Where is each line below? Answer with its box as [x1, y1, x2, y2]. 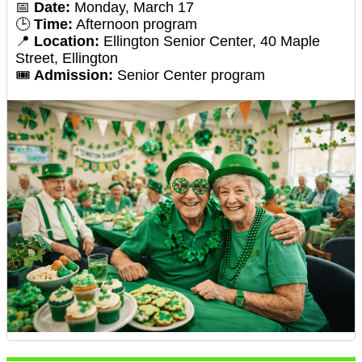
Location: [34, 33, 99, 50]
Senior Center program [113, 67, 265, 84]
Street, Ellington [15, 50, 118, 67]
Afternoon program [73, 16, 197, 33]
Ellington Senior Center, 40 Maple [99, 33, 320, 50]
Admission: [34, 67, 113, 84]
